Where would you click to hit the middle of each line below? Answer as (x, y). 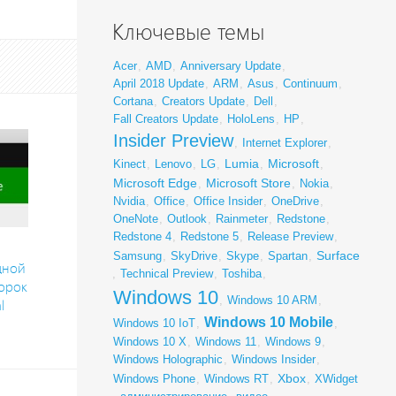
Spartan (287, 256)
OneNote (135, 219)
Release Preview (290, 237)
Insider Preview (173, 141)
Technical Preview (166, 274)
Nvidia (129, 202)
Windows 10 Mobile (268, 323)
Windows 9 (293, 342)
